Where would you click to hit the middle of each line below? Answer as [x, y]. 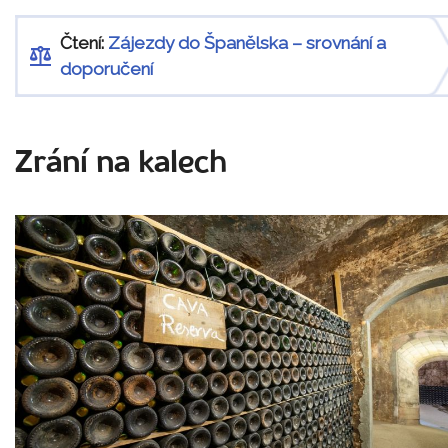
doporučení [106, 69]
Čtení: [84, 43]
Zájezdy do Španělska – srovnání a [247, 43]
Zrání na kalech [121, 164]
